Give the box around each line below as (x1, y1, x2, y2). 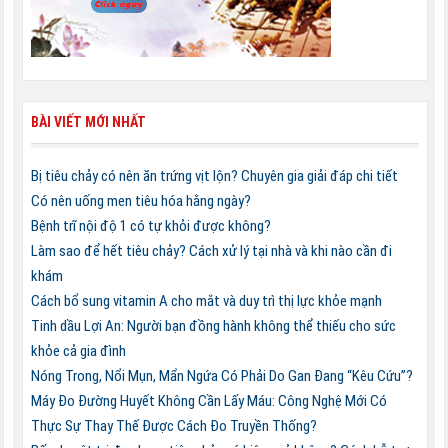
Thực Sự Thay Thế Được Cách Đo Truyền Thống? (30, 416, 317, 435)
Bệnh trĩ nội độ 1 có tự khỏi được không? (30, 216, 271, 235)
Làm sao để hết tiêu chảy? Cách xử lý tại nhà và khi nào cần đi (30, 241, 392, 260)
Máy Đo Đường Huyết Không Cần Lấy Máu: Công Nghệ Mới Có (30, 391, 387, 410)
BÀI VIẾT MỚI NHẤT (30, 113, 146, 130)
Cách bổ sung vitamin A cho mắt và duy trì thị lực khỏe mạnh (30, 291, 382, 310)
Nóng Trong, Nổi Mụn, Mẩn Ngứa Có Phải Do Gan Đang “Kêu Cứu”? (30, 366, 413, 385)
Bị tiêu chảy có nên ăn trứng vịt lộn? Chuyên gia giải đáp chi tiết (30, 166, 398, 185)
